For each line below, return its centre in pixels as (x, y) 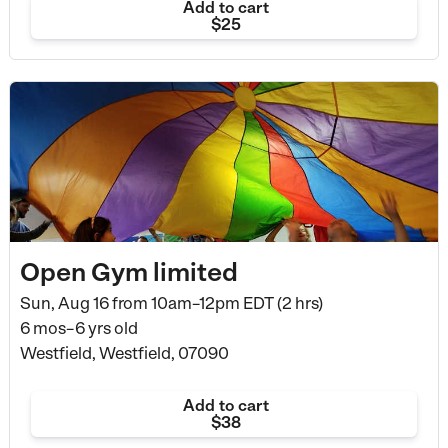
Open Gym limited (128, 271)
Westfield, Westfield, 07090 (124, 353)
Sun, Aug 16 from (83, 303)
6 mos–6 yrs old (78, 328)
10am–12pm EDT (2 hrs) (235, 303)
